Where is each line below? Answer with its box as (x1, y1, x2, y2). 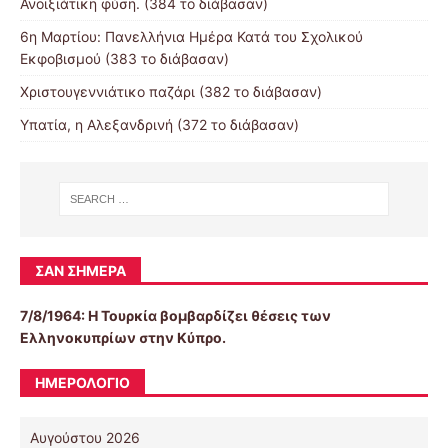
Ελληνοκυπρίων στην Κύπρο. (20, 328, 226, 346)
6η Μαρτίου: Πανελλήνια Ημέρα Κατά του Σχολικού (20, 28, 363, 46)
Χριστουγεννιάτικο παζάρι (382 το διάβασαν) (20, 83, 322, 101)
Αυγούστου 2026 (30, 428, 140, 446)
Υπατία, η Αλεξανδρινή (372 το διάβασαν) (20, 116, 299, 134)
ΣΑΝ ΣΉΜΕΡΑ (35, 261, 126, 279)
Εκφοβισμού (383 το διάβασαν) (20, 50, 229, 68)
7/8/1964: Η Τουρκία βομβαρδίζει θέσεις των (20, 306, 331, 324)
